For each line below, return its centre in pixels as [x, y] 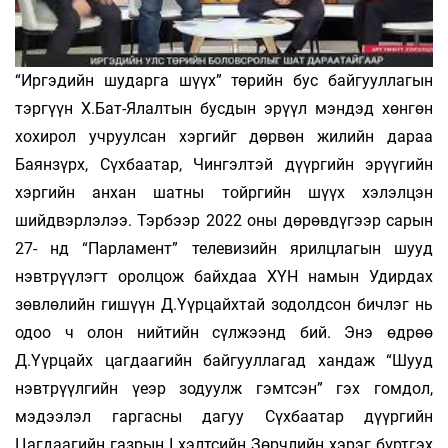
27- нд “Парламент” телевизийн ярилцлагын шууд [224, 249]
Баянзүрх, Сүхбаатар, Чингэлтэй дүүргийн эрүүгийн [224, 165]
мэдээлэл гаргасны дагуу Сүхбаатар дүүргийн [224, 417]
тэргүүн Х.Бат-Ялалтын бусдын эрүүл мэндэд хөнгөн [224, 109]
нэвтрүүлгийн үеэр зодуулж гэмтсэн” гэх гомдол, [224, 389]
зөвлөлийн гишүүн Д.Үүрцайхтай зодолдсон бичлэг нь [224, 305]
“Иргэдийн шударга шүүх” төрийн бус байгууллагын [224, 81]
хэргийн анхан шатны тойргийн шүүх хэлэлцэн [224, 193]
